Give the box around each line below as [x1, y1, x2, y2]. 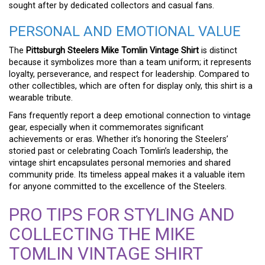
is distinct [199, 45, 237, 56]
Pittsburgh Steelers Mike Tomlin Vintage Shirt [26, 45, 199, 56]
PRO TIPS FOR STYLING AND [9, 203, 234, 225]
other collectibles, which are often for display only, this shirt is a [9, 80, 253, 91]
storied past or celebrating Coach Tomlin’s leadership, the [9, 146, 228, 156]
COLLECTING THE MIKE [9, 223, 195, 244]
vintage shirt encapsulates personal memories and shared [9, 157, 231, 168]
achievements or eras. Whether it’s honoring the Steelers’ [9, 134, 228, 144]
